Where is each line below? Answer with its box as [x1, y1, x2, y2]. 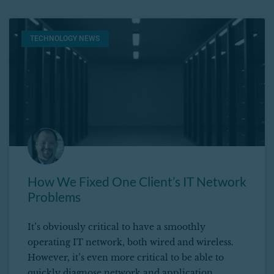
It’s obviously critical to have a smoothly [28, 221, 206, 233]
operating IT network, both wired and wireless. [28, 237, 234, 248]
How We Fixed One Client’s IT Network [28, 174, 246, 190]
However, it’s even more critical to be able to [28, 252, 224, 264]
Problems [28, 189, 81, 205]
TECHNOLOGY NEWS [30, 34, 100, 43]
